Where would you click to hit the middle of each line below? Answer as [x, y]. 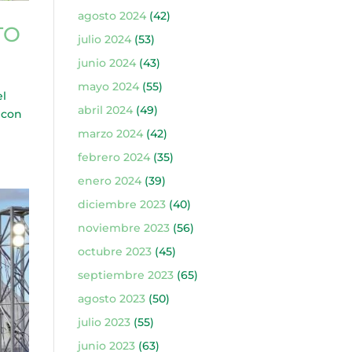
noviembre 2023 [123, 228]
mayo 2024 [108, 86]
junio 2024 [106, 63]
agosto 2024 [112, 16]
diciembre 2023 [121, 204]
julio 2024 [104, 39]
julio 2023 [104, 322]
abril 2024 [105, 110]
